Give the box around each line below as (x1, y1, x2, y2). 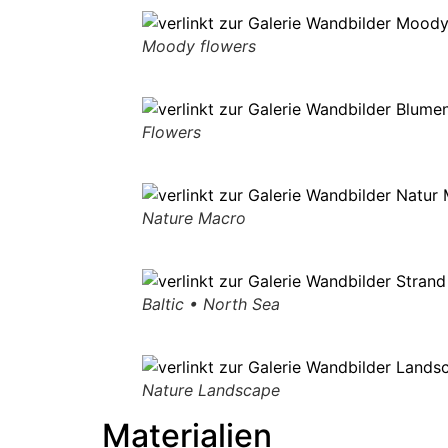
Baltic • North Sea (142, 294, 280, 315)
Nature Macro (142, 208, 246, 229)
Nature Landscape (142, 380, 280, 401)
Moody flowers (142, 36, 256, 57)
